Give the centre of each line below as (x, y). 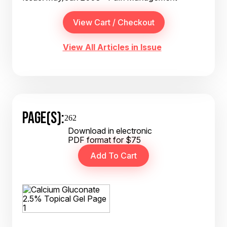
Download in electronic (110, 131)
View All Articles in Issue (112, 47)
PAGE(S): (43, 118)
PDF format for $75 (104, 140)
